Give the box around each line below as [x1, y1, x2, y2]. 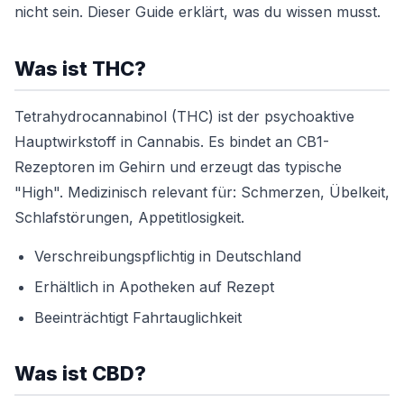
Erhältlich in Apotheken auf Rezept [34, 278, 274, 296]
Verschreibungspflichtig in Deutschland [34, 247, 301, 265]
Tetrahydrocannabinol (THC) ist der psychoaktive [14, 107, 354, 125]
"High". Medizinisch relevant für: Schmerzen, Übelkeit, [14, 183, 390, 201]
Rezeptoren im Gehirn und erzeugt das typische [14, 158, 342, 176]
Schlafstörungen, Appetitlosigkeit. [14, 208, 244, 226]
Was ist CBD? [14, 362, 146, 385]
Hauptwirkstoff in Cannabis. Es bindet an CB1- [14, 133, 329, 151]
